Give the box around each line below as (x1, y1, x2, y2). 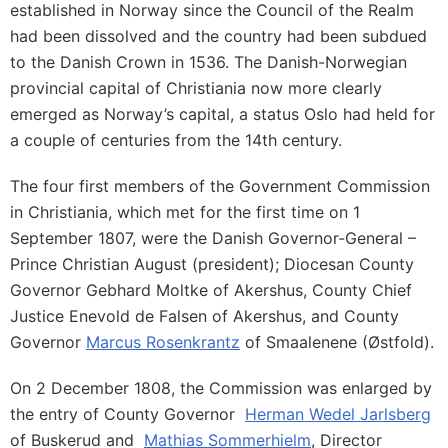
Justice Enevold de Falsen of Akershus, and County (10, 306, 399, 326)
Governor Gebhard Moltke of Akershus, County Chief (10, 280, 412, 300)
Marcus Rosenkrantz (86, 332, 240, 352)
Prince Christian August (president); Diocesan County (10, 254, 414, 274)
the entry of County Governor (10, 404, 245, 424)
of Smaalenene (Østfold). (240, 332, 434, 352)
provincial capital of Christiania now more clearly (10, 78, 382, 98)
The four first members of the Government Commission (10, 176, 430, 196)
